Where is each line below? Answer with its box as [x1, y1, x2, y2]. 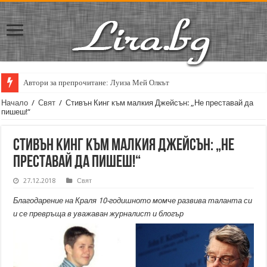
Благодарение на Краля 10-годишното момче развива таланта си [13, 196, 253, 205]
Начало [1, 98, 29, 107]
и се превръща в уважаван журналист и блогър [13, 209, 184, 218]
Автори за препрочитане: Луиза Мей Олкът [23, 78, 170, 87]
